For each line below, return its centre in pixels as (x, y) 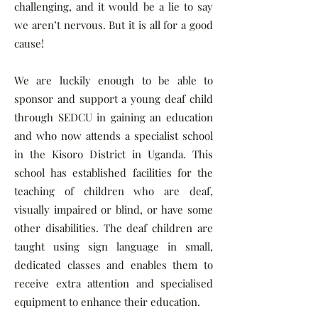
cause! (29, 43)
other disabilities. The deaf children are (114, 228)
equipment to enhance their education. (107, 302)
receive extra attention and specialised (114, 283)
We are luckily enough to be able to (114, 80)
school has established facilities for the (114, 172)
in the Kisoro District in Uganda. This (114, 154)
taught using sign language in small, (114, 246)
